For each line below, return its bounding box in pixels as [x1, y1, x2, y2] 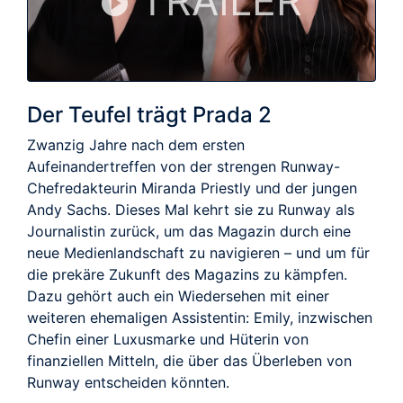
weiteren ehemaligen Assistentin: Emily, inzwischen [27, 308, 372, 327]
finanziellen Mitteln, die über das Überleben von [27, 351, 352, 370]
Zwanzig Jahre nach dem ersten [27, 135, 245, 154]
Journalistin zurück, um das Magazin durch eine [27, 221, 351, 240]
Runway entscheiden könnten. [27, 372, 229, 391]
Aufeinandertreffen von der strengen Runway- [27, 157, 340, 175]
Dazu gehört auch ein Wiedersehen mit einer [27, 286, 329, 305]
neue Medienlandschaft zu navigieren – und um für [27, 243, 370, 262]
